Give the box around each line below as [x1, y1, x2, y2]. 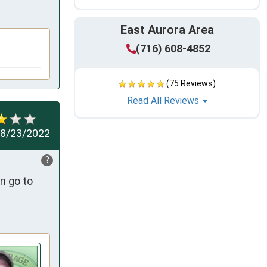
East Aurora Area [120, 23, 214, 38]
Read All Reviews [126, 95, 201, 107]
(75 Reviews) [166, 79, 216, 89]
